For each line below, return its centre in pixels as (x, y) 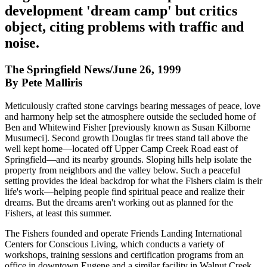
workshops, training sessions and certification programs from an (124, 254)
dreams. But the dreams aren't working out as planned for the (119, 202)
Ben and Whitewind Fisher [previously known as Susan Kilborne (128, 127)
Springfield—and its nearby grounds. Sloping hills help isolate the (128, 159)
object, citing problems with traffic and (124, 27)
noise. (22, 43)
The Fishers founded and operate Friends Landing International (123, 233)
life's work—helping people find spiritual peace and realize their (125, 191)
